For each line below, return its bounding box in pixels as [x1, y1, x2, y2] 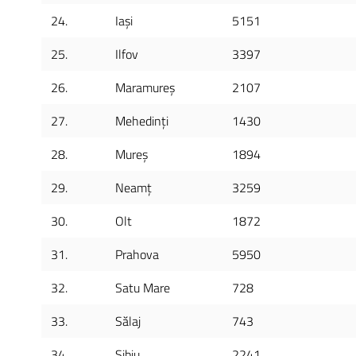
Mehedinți [115, 111, 168, 130]
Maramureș [115, 78, 175, 97]
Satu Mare [115, 278, 170, 297]
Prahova [115, 245, 159, 264]
